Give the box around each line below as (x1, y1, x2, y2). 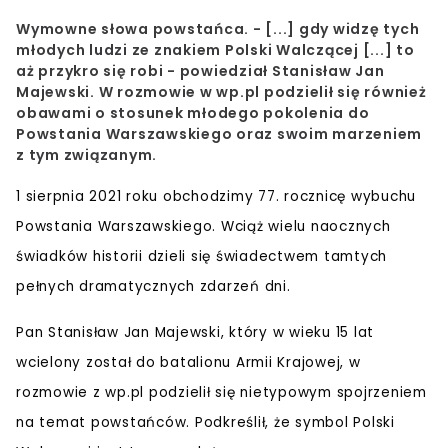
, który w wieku (220, 322, 336, 342)
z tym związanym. (16, 144, 157, 165)
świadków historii (16, 246, 148, 266)
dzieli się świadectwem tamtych (147, 246, 387, 266)
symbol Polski (295, 412, 395, 432)
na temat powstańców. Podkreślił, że (16, 412, 295, 432)
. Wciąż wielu (212, 216, 311, 236)
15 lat (335, 322, 374, 342)
